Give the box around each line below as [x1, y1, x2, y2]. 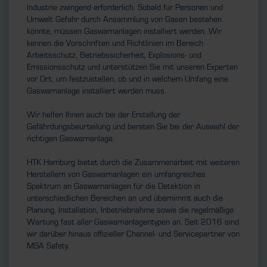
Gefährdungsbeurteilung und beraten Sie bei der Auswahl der [27, 122, 239, 132]
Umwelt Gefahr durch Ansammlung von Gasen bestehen [27, 15, 222, 24]
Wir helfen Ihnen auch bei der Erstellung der [27, 110, 180, 120]
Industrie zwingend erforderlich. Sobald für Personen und [27, 3, 223, 13]
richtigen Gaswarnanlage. [27, 134, 114, 144]
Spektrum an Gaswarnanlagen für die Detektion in [27, 182, 200, 191]
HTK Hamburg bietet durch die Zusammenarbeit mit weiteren [27, 158, 240, 167]
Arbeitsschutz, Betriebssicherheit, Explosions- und [27, 51, 201, 60]
